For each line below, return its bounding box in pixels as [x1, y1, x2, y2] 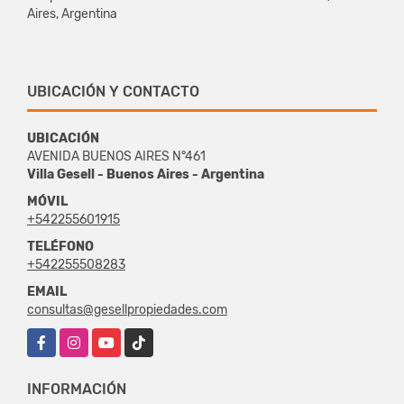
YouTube [92, 329, 141, 345]
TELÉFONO [27, 238, 94, 254]
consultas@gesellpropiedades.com [27, 301, 227, 317]
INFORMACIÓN [27, 380, 126, 398]
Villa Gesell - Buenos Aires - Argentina [27, 166, 264, 182]
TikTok [124, 329, 160, 345]
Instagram [60, 329, 118, 345]
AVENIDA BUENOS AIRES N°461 [27, 148, 206, 164]
